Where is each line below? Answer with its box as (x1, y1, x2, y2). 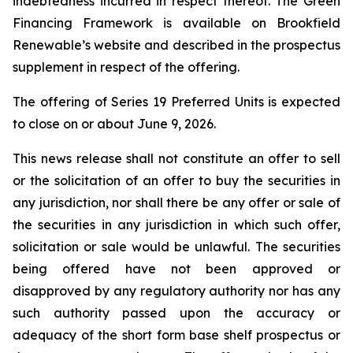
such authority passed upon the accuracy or (13, 305, 340, 321)
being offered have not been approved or (13, 261, 340, 277)
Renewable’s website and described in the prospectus (13, 37, 340, 53)
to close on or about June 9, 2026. (13, 116, 216, 132)
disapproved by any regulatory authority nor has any (13, 283, 340, 299)
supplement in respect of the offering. (13, 59, 240, 75)
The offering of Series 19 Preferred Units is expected (13, 94, 340, 110)
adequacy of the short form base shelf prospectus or (13, 327, 340, 343)
